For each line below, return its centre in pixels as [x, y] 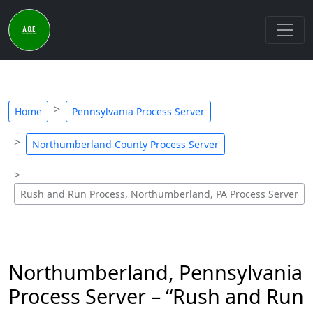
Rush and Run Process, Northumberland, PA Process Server [159, 194]
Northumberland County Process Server [125, 144]
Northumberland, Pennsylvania [155, 272]
